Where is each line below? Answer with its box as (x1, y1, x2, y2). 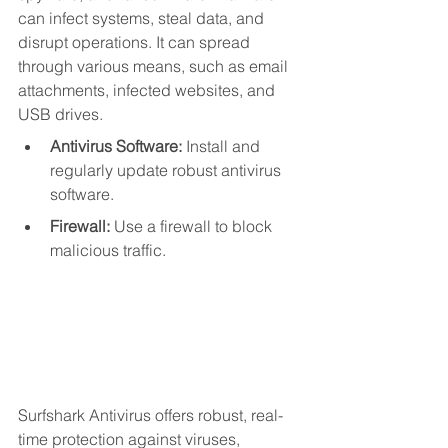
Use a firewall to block (110, 216, 276, 237)
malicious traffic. (50, 240, 166, 261)
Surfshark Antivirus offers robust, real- (18, 405, 283, 426)
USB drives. (18, 104, 103, 125)
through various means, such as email (18, 56, 292, 77)
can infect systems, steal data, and (18, 8, 268, 29)
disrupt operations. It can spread (18, 32, 254, 53)
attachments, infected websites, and (18, 80, 279, 101)
